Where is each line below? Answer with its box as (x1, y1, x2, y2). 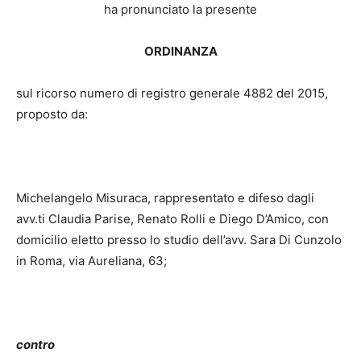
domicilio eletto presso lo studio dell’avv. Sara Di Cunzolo (16, 232, 342, 248)
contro (16, 337, 55, 353)
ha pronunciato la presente (104, 2, 257, 18)
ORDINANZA (143, 44, 218, 60)
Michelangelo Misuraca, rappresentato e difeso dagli (16, 190, 314, 206)
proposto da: (16, 106, 88, 122)
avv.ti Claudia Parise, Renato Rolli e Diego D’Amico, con (16, 211, 329, 227)
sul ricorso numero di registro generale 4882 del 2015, (16, 85, 328, 102)
